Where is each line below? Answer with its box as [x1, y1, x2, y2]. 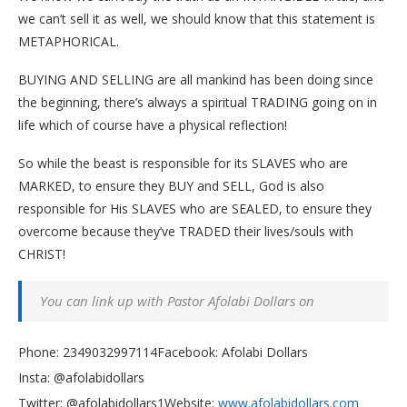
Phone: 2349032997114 [18, 343, 157, 362]
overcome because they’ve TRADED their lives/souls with [18, 223, 353, 241]
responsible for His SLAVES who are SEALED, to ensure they [18, 200, 372, 218]
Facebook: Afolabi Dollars [157, 343, 308, 362]
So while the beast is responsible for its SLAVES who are [18, 154, 348, 173]
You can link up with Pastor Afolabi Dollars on [40, 292, 314, 311]
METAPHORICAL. [18, 33, 119, 51]
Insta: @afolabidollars [18, 369, 144, 387]
